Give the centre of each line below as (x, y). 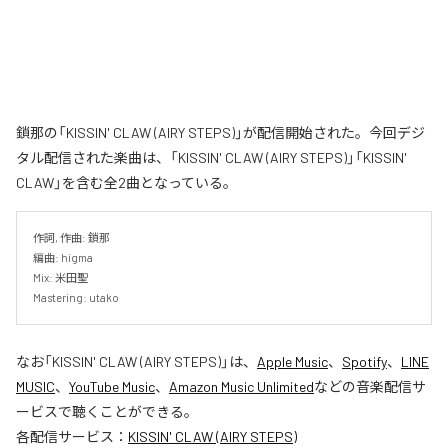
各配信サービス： (72, 437)
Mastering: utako (76, 298)
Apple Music (292, 362)
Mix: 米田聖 (60, 278)
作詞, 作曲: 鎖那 (71, 238)
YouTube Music (112, 387)
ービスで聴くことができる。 (107, 412)
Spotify (364, 362)
